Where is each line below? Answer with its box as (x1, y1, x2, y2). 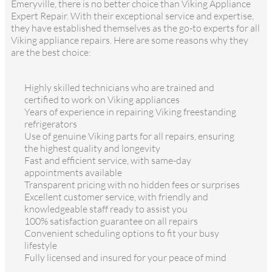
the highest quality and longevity (24, 141, 160, 154)
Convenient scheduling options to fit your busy (24, 226, 219, 239)
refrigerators (24, 117, 77, 130)
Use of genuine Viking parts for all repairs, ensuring (24, 129, 234, 142)
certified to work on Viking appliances (24, 93, 180, 106)
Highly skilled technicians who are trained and (24, 81, 214, 93)
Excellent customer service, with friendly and (24, 190, 208, 203)
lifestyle (24, 239, 57, 251)
